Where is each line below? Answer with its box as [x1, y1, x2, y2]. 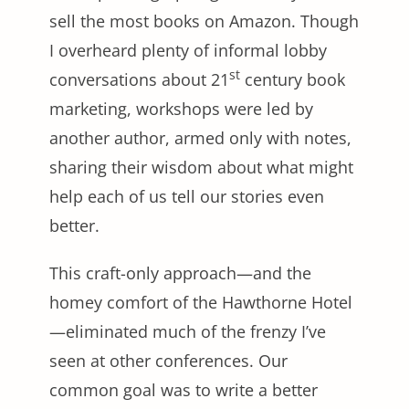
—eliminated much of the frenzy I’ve [49, 320, 326, 343]
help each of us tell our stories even [49, 185, 324, 208]
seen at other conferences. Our [49, 350, 288, 372]
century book [240, 68, 345, 91]
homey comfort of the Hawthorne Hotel [49, 291, 352, 314]
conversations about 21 [49, 68, 229, 91]
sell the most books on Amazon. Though [49, 10, 359, 33]
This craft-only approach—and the [49, 262, 311, 285]
